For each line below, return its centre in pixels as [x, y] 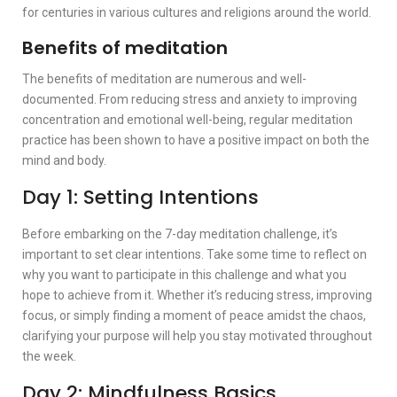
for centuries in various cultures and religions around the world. [197, 12]
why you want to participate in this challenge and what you [184, 274]
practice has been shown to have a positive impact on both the [196, 140]
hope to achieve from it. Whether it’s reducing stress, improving [197, 295]
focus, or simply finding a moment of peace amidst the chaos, [194, 315]
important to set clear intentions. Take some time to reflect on [195, 254]
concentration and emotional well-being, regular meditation [187, 119]
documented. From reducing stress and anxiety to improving [190, 99]
